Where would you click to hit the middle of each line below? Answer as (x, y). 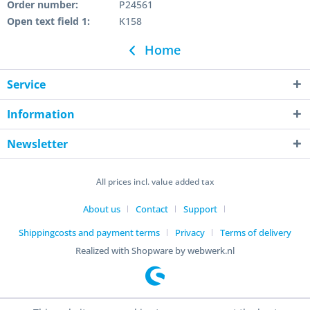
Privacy (190, 233)
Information (41, 114)
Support (200, 209)
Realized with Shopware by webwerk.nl (155, 251)
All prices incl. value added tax (155, 182)
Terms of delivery (256, 233)
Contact (152, 209)
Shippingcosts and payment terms (89, 233)
